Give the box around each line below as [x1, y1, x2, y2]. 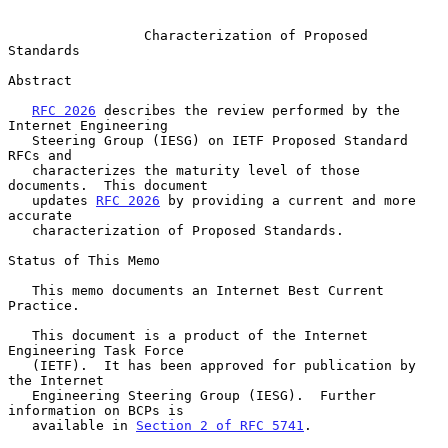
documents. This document [8, 177, 208, 193]
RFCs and [8, 147, 72, 163]
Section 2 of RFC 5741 [136, 417, 304, 433]
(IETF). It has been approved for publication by [8, 357, 32, 373]
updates [32, 192, 96, 208]
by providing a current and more [160, 192, 416, 208]
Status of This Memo [8, 252, 160, 268]
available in [32, 417, 136, 433]
